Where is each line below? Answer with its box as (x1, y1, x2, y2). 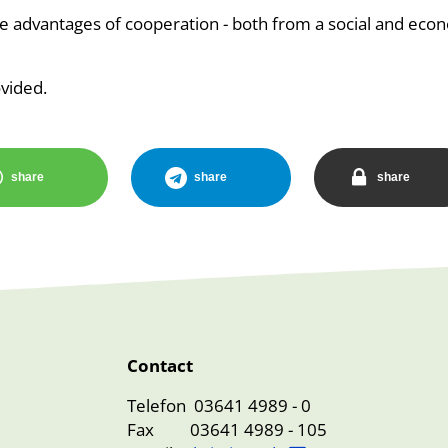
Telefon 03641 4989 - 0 (127, 394, 311, 418)
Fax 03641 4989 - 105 (127, 418, 327, 442)
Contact (127, 354, 193, 378)
